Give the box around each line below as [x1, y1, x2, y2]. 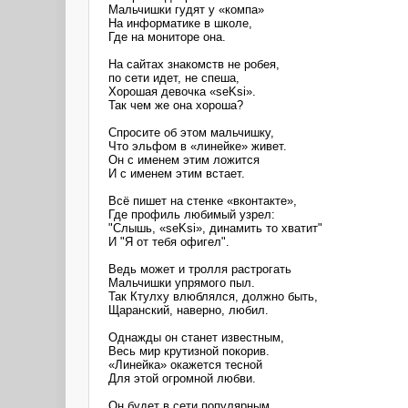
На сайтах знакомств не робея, [108, 56, 280, 71]
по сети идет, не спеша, [108, 70, 240, 85]
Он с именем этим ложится [108, 152, 260, 167]
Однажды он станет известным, [108, 330, 284, 344]
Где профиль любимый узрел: [108, 207, 275, 221]
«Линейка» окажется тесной [108, 357, 262, 372]
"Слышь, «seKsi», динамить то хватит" [108, 220, 322, 235]
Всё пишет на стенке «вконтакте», [108, 193, 297, 208]
